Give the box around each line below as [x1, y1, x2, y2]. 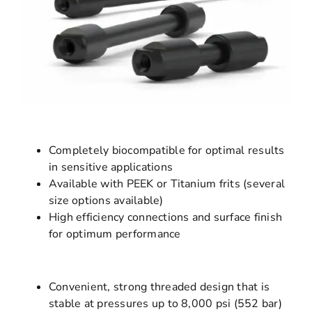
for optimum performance [48, 226, 181, 242]
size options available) [48, 193, 164, 209]
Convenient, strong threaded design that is [48, 279, 270, 295]
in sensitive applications [48, 159, 173, 175]
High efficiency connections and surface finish [48, 210, 283, 226]
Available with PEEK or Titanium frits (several [48, 176, 286, 192]
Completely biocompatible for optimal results [48, 143, 285, 159]
